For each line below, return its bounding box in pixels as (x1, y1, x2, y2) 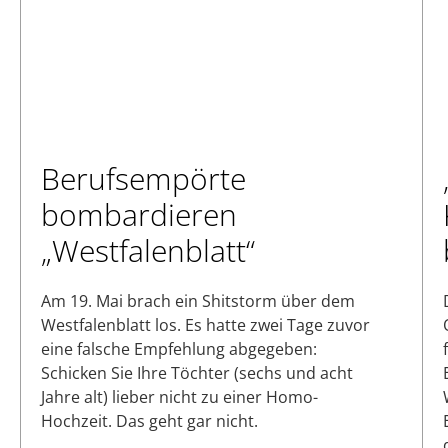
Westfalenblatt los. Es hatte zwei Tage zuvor (41, 314, 370, 337)
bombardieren (41, 194, 237, 236)
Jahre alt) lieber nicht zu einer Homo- (41, 386, 318, 409)
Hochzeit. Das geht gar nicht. (41, 410, 258, 433)
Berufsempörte (41, 158, 246, 200)
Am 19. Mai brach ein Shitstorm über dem (41, 290, 355, 313)
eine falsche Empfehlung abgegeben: (41, 338, 317, 361)
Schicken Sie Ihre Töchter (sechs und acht (41, 362, 353, 385)
